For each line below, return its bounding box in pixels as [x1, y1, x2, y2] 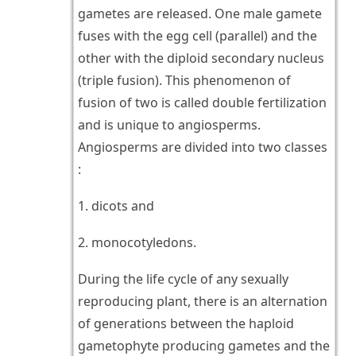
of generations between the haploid [77, 315, 294, 333]
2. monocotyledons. [77, 234, 196, 252]
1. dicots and [77, 197, 154, 215]
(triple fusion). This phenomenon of [77, 72, 291, 90]
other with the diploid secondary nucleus [77, 49, 324, 68]
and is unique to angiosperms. [77, 116, 261, 134]
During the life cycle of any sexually [77, 270, 288, 288]
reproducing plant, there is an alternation [77, 292, 327, 311]
